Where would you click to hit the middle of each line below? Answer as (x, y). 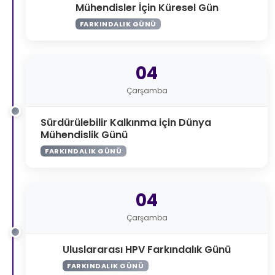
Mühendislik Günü (84, 134)
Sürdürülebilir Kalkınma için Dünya (126, 122)
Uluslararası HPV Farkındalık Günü (147, 249)
